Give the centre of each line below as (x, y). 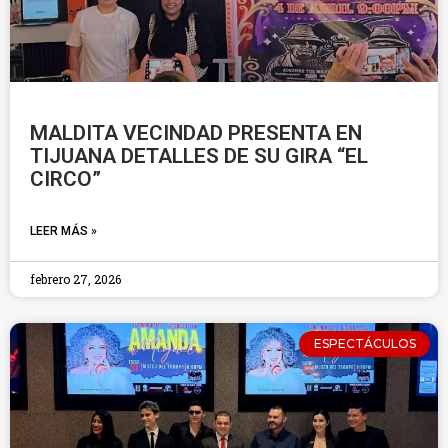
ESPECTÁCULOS (364, 344)
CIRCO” (65, 179)
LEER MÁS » (63, 231)
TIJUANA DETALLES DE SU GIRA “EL (199, 156)
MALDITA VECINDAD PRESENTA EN (196, 133)
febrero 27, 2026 (75, 279)
